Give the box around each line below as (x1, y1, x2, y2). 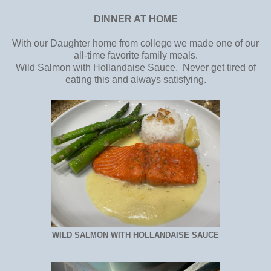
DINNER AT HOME (93, 13, 178, 24)
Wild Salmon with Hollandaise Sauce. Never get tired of (15, 62, 256, 73)
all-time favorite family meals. (73, 50, 198, 60)
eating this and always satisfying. (65, 74, 206, 85)
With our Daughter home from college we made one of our (12, 38, 259, 48)
